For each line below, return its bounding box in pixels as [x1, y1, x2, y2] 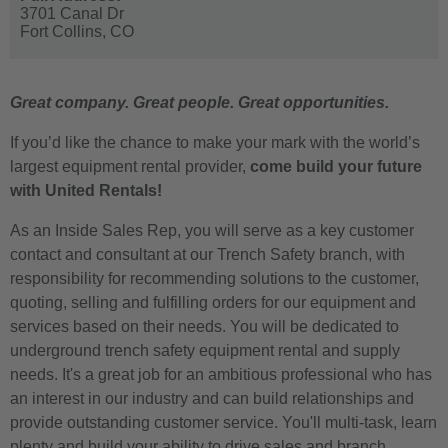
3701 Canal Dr [20, 4, 124, 22]
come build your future [250, 157, 422, 175]
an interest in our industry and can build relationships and [10, 389, 414, 407]
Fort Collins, [20, 22, 110, 40]
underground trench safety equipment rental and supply [10, 341, 400, 359]
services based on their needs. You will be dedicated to [10, 317, 399, 335]
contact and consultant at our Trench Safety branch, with [10, 245, 405, 263]
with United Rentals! [10, 181, 162, 199]
